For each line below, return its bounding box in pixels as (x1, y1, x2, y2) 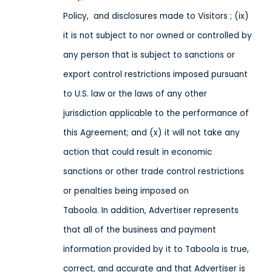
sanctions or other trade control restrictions (63, 166, 244, 177)
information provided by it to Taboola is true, (63, 243, 249, 255)
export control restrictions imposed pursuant (63, 69, 248, 80)
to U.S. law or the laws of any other (63, 88, 207, 100)
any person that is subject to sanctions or (63, 49, 235, 61)
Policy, (63, 10, 91, 22)
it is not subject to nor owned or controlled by (63, 30, 252, 41)
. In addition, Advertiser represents (97, 205, 239, 216)
